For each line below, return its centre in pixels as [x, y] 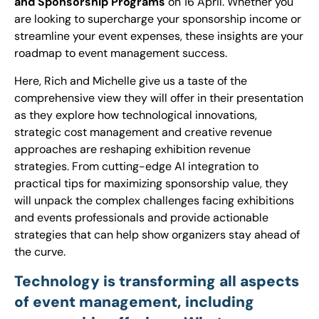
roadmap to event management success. [121, 53]
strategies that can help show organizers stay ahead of [157, 234]
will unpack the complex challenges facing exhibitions [154, 200]
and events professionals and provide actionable [141, 217]
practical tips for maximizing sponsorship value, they [151, 183]
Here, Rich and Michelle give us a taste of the [131, 80]
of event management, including [134, 302]
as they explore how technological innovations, [136, 115]
